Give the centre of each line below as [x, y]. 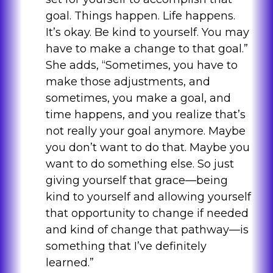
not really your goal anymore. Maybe [145, 131]
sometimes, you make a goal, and [138, 98]
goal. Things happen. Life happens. [140, 16]
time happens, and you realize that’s [145, 115]
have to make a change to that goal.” [147, 49]
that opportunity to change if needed [147, 214]
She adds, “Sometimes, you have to [141, 66]
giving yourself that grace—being [136, 181]
